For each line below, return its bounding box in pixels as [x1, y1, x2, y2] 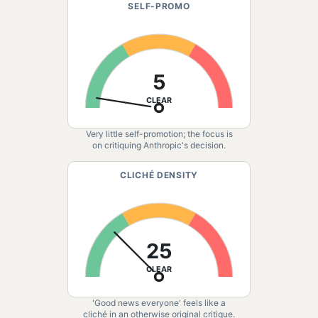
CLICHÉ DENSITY [119, 170, 199, 180]
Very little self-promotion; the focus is [85, 128, 233, 139]
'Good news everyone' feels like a [92, 297, 226, 308]
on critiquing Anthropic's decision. [92, 140, 226, 150]
